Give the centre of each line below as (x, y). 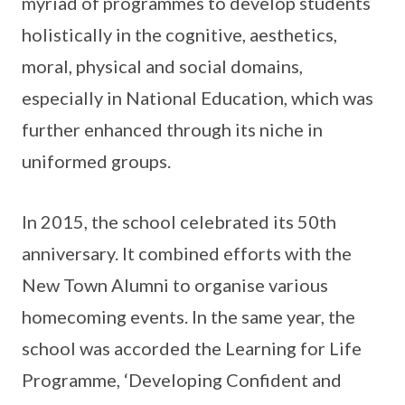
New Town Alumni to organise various (175, 285)
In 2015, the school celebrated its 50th (179, 221)
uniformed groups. (96, 161)
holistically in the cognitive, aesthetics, (179, 34)
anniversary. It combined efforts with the (187, 253)
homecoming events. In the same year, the (188, 316)
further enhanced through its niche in (172, 129)
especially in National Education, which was (198, 98)
